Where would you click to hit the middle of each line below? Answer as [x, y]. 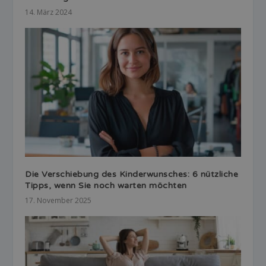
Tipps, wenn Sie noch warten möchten [106, 186]
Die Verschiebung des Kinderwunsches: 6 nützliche [132, 175]
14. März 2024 [49, 12]
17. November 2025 [58, 201]
